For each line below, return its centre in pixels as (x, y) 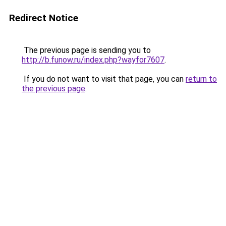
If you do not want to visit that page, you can (104, 79)
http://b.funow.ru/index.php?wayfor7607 (93, 60)
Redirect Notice (44, 18)
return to (201, 79)
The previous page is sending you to (86, 50)
